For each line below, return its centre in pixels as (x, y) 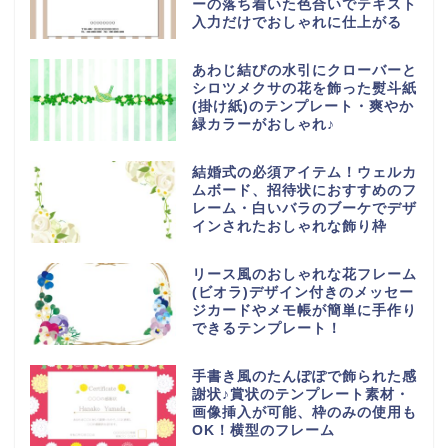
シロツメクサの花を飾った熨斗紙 (304, 89)
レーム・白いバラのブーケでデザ (304, 208)
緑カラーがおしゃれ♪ (263, 125)
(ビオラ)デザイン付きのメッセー (302, 292)
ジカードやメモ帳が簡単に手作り (304, 310)
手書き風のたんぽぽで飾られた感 (304, 376)
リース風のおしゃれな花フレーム (304, 274)
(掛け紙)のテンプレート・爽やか (302, 107)
